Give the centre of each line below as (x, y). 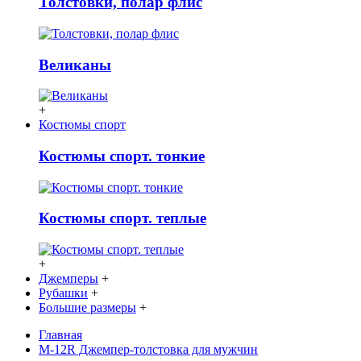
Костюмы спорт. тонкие (122, 156)
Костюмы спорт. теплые (122, 218)
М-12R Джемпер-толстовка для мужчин (148, 350)
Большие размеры (87, 308)
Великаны (75, 64)
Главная (60, 335)
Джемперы (68, 279)
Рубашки (63, 293)
